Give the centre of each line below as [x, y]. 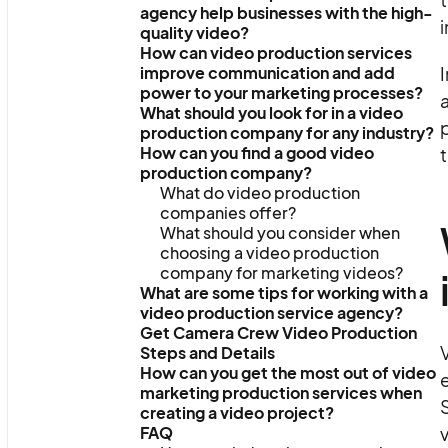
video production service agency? [271, 312]
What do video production [259, 192]
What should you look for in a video [271, 112]
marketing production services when [280, 392]
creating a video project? [236, 412]
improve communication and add [267, 72]
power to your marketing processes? [281, 92]
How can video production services [275, 52]
